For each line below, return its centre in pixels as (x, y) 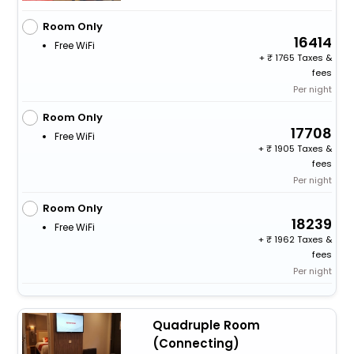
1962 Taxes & (302, 239)
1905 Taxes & (302, 148)
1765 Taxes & (303, 57)
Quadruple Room (206, 325)
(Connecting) (196, 343)
